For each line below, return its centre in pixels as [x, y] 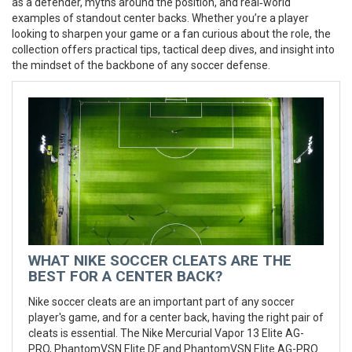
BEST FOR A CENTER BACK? [125, 276]
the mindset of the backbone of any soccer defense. [141, 65]
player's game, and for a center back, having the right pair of [176, 317]
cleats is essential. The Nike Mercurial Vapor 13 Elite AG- [166, 333]
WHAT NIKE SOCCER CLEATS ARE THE [160, 260]
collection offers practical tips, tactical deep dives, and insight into [173, 49]
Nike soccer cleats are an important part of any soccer [161, 302]
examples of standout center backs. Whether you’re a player [160, 18]
